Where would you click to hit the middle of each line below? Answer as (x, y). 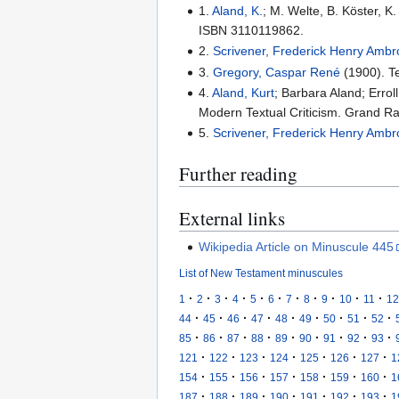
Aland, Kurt (244, 92)
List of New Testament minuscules (261, 273)
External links (232, 219)
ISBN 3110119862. (252, 30)
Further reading (238, 174)
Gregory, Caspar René (277, 72)
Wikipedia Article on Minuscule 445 (297, 246)
